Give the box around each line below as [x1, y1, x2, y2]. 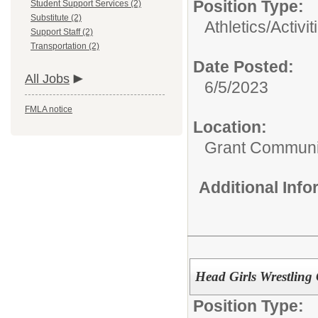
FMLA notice [25, 104, 72, 114]
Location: [193, 118, 267, 136]
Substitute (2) [31, 13, 82, 23]
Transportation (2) [31, 41, 99, 51]
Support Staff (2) [31, 27, 93, 37]
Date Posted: [193, 57, 294, 76]
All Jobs [25, 72, 70, 86]
